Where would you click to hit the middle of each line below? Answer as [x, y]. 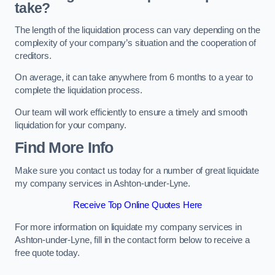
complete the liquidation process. [79, 91]
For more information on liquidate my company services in [128, 227]
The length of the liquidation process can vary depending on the [137, 30]
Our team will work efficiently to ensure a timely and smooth [131, 112]
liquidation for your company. [71, 125]
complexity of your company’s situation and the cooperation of [136, 43]
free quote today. [47, 253]
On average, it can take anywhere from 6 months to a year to [134, 78]
